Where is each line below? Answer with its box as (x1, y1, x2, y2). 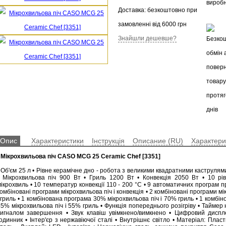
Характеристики (31, 137, 84, 145)
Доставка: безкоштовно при (118, 7, 197, 14)
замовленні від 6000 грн (118, 21, 187, 28)
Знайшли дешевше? (118, 35, 177, 42)
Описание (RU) (133, 137, 183, 145)
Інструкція (92, 137, 125, 145)
